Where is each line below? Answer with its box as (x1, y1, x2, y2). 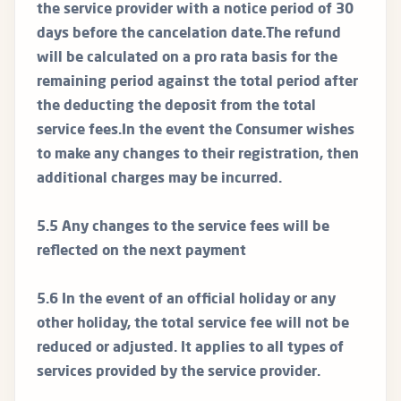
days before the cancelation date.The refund (37, 27, 341, 42)
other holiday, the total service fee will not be (37, 317, 349, 332)
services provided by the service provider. (37, 365, 320, 380)
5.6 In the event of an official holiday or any (37, 293, 336, 308)
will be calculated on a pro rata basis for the (37, 51, 337, 66)
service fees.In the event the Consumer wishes (37, 124, 354, 139)
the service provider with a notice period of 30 (37, 3, 354, 18)
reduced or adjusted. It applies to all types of (37, 341, 344, 356)
